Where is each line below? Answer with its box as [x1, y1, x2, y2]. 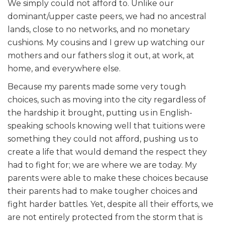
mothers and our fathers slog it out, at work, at [8, 50, 194, 60]
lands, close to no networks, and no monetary [8, 24, 190, 34]
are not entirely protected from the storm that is [8, 212, 202, 222]
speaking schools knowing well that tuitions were [8, 121, 205, 131]
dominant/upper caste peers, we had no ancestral [8, 11, 206, 21]
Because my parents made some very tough [8, 81, 186, 91]
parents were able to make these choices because [8, 173, 208, 183]
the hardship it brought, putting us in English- [8, 107, 192, 118]
